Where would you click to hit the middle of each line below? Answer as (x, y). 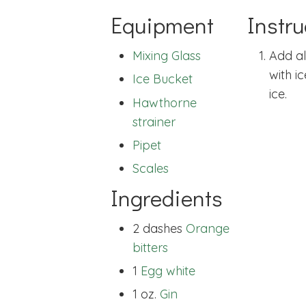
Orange (208, 228)
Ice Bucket (163, 79)
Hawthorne (165, 102)
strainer (154, 122)
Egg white (168, 270)
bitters (150, 247)
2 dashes (157, 228)
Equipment (162, 25)
